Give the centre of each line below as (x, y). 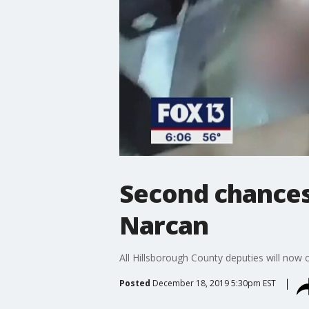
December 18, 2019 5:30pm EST (214, 283)
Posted (134, 283)
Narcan (163, 225)
